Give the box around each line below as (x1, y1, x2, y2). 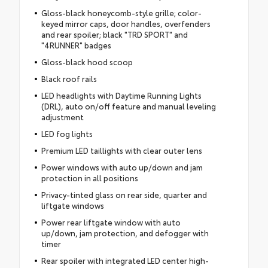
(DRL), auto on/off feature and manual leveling (41, 100, 216, 111)
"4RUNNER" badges (41, 39, 111, 50)
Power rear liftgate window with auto (41, 216, 181, 227)
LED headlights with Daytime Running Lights (41, 89, 202, 100)
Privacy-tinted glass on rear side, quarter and (41, 188, 207, 200)
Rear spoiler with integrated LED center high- (41, 254, 209, 266)
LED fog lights (41, 127, 93, 139)
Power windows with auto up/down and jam (41, 161, 203, 172)
